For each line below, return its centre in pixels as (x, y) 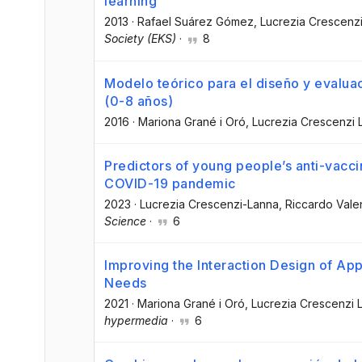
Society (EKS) (140, 39)
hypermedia (136, 320)
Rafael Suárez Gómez (196, 22)
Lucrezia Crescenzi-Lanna (209, 204)
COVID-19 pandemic (170, 183)
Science (125, 221)
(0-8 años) (139, 101)
